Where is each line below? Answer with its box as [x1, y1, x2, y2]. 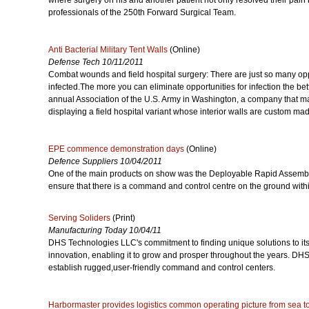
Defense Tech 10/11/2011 [48, 57, 143, 67]
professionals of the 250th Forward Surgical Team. [48, 8, 236, 17]
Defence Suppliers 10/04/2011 [48, 157, 162, 166]
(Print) [110, 213, 135, 223]
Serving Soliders [48, 213, 110, 223]
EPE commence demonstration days [48, 144, 184, 154]
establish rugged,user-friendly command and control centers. [48, 263, 277, 272]
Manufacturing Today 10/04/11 [48, 226, 161, 235]
